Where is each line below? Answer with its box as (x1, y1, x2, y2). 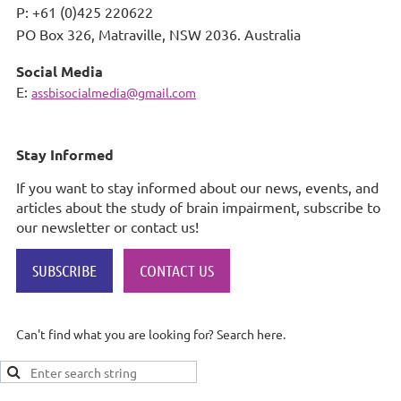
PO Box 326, (16, 24, 98, 43)
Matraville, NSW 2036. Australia (98, 24, 301, 43)
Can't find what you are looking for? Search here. (16, 325, 286, 342)
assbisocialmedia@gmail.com (31, 83, 196, 100)
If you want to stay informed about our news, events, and (16, 177, 379, 196)
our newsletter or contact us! (16, 217, 199, 235)
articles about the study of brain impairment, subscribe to (16, 197, 380, 216)
